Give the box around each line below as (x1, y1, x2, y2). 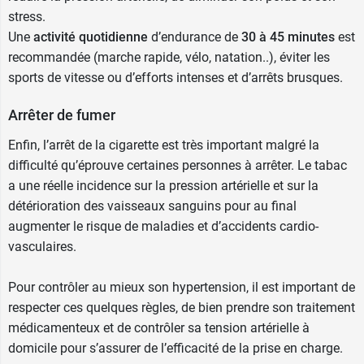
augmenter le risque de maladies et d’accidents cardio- (8, 219, 318, 234)
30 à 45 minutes (241, 29, 335, 45)
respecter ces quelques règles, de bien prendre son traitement (8, 300, 355, 315)
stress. (8, 9, 45, 24)
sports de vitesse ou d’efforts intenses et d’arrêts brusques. (8, 70, 343, 85)
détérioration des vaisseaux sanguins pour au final (8, 198, 297, 214)
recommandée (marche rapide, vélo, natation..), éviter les (8, 50, 330, 65)
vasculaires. (8, 239, 76, 254)
